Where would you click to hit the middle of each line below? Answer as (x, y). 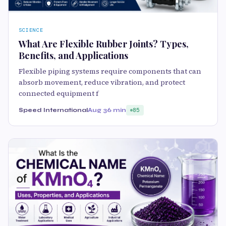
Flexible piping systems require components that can (110, 71)
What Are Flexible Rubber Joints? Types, (104, 44)
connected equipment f (59, 93)
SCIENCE (31, 30)
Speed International (53, 110)
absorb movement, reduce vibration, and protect (102, 82)
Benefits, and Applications (73, 55)
